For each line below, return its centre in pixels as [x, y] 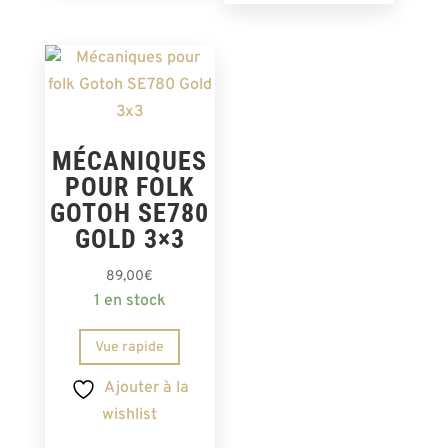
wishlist [130, 414]
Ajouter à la [146, 387]
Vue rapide [130, 347]
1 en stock [129, 301]
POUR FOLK [130, 187]
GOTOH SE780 [130, 213]
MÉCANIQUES [130, 161]
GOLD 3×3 [129, 239]
